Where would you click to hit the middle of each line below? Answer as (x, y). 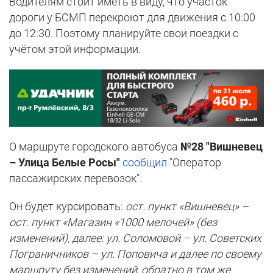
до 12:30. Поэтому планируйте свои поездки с (124, 34)
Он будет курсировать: (67, 206)
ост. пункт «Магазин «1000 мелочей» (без (113, 222)
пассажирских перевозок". (76, 178)
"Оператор (194, 162)
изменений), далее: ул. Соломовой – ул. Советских (135, 238)
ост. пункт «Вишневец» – (187, 206)
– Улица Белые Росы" (66, 162)
